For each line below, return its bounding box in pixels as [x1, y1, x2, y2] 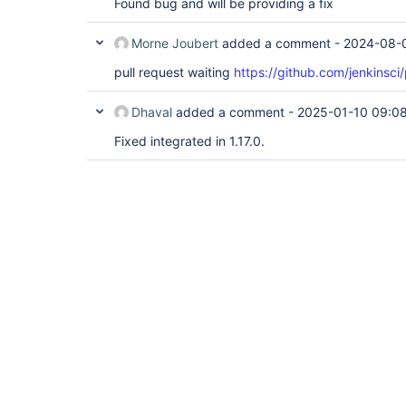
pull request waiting [114, 64, 234, 80]
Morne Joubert [131, 35, 218, 51]
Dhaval [131, 104, 172, 120]
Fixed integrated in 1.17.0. [114, 133, 265, 149]
